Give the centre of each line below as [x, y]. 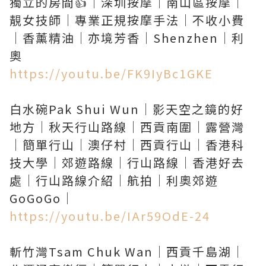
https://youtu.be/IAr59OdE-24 [110, 216]
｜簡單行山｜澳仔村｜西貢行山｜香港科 [127, 145]
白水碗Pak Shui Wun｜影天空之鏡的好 [127, 109]
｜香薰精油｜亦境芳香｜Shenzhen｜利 [127, 38]
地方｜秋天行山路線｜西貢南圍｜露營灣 [127, 127]
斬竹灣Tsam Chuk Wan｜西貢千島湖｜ [127, 251]
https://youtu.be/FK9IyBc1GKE [111, 73]
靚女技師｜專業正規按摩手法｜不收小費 [127, 20]
